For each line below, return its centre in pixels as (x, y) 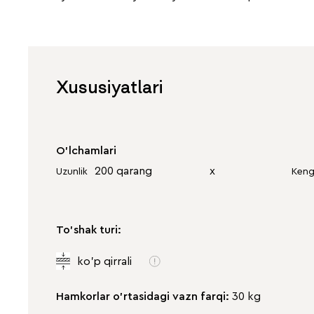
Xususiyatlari (110, 87)
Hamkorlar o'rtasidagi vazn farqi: (144, 296)
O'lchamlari (86, 150)
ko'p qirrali (104, 261)
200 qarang (123, 171)
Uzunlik (72, 171)
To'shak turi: (89, 230)
